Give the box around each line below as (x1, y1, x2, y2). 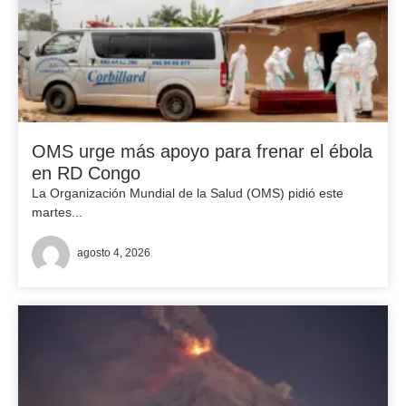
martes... (32, 205, 82, 219)
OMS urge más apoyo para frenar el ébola (32, 141, 372, 161)
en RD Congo (32, 163, 140, 183)
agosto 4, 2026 (77, 246, 150, 259)
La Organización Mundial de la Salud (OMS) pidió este (32, 186, 343, 200)
